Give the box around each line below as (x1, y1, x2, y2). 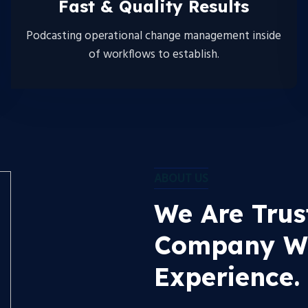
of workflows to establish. (88, 45, 219, 64)
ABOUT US (154, 170, 208, 188)
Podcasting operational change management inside (26, 27, 282, 45)
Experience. (154, 261, 300, 292)
